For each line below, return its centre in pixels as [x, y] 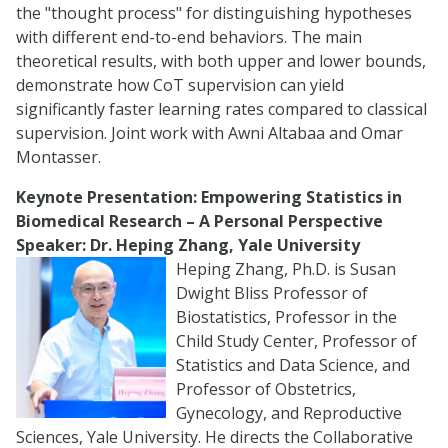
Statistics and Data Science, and [293, 365]
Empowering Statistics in [301, 197]
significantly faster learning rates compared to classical [221, 109]
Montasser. [58, 157]
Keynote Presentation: [106, 197]
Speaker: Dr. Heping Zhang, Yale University [188, 245]
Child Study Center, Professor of [296, 341]
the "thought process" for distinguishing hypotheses [214, 13]
